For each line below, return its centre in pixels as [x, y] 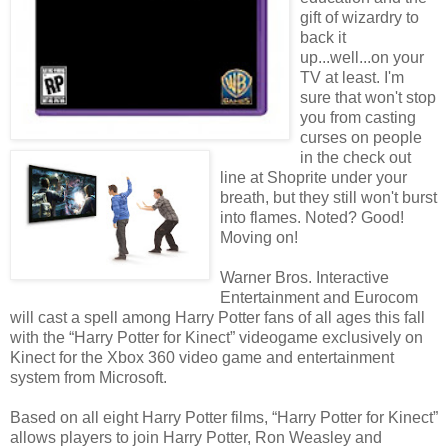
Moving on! [259, 237]
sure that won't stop [368, 97]
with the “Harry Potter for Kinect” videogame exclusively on [216, 337]
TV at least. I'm [352, 77]
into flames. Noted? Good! [312, 217]
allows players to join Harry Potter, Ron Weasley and [196, 437]
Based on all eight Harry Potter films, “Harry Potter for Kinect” [224, 417]
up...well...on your [362, 57]
